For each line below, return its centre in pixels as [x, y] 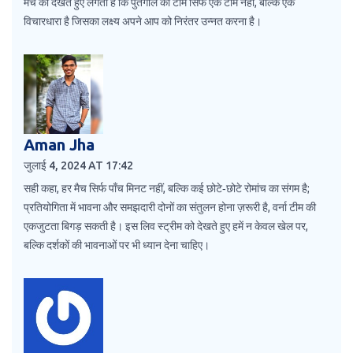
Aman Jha [59, 145]
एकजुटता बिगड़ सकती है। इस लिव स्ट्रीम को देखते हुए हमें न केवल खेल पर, [166, 227]
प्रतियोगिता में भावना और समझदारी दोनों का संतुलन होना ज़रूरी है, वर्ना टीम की [170, 208]
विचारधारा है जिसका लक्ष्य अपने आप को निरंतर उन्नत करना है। [143, 22]
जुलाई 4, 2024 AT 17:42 [78, 166]
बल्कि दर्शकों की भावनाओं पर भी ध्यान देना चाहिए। [117, 245]
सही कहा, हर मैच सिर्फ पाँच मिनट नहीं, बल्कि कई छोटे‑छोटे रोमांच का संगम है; [167, 189]
